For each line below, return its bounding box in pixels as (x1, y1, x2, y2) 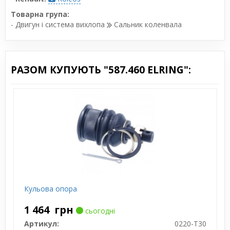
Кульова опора (24, 183, 77, 194)
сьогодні (83, 205, 115, 216)
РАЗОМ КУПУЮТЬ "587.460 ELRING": (11, 63, 191, 76)
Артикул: (24, 218, 59, 228)
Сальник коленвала (112, 19, 182, 29)
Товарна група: (11, 9, 69, 19)
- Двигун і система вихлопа (11, 19, 107, 29)
